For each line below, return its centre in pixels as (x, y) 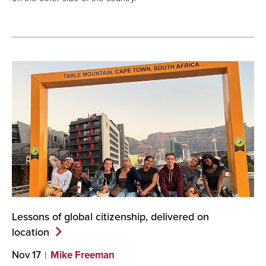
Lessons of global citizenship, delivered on (110, 216)
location (31, 232)
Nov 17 (26, 254)
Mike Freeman (83, 255)
